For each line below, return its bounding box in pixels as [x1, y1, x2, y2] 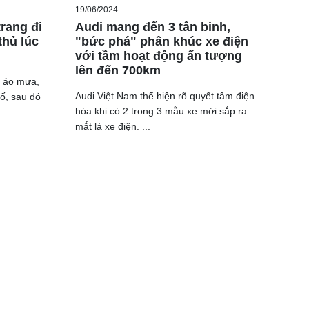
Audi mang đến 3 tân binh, [74, 20, 230, 34]
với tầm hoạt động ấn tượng [74, 49, 242, 63]
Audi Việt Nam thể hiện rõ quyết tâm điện [74, 90, 255, 102]
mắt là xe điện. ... [74, 121, 150, 132]
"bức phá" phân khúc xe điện [74, 34, 248, 49]
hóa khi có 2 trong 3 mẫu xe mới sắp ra [74, 106, 247, 117]
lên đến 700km [74, 63, 161, 78]
